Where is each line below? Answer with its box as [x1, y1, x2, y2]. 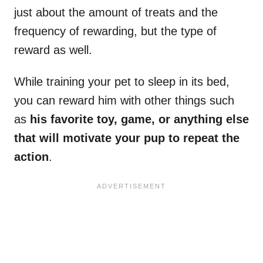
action [14, 150, 49, 164]
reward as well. [14, 43, 96, 57]
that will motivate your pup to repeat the [14, 131, 240, 145]
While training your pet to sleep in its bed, [14, 75, 230, 89]
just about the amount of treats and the [14, 6, 218, 19]
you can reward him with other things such [14, 94, 234, 107]
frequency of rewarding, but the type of [14, 25, 217, 38]
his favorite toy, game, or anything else [30, 113, 249, 126]
